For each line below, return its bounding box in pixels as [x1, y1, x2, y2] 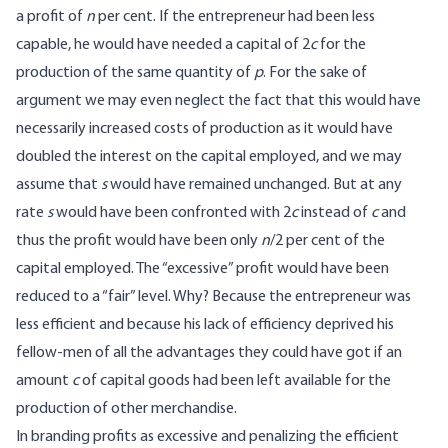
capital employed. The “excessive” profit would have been [16, 261, 389, 278]
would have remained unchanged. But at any [107, 177, 402, 194]
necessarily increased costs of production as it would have [16, 121, 393, 138]
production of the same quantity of [16, 65, 254, 82]
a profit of [16, 9, 86, 26]
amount [16, 373, 72, 390]
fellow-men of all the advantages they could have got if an [16, 345, 402, 362]
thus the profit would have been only [16, 233, 261, 250]
